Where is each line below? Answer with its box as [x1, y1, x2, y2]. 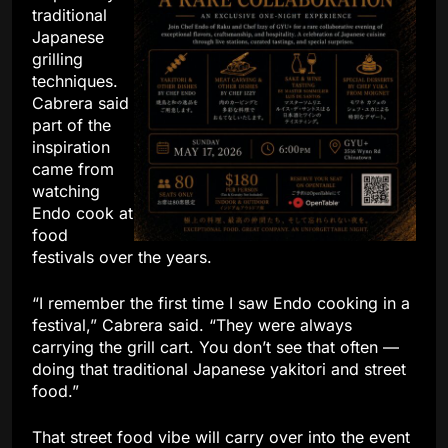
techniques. [32, 70, 118, 91]
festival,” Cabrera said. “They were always [32, 314, 352, 335]
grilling [32, 48, 83, 69]
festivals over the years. [32, 246, 212, 267]
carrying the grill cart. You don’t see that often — [32, 336, 399, 357]
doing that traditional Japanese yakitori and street [32, 358, 406, 379]
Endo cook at [32, 202, 133, 223]
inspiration [32, 136, 110, 157]
